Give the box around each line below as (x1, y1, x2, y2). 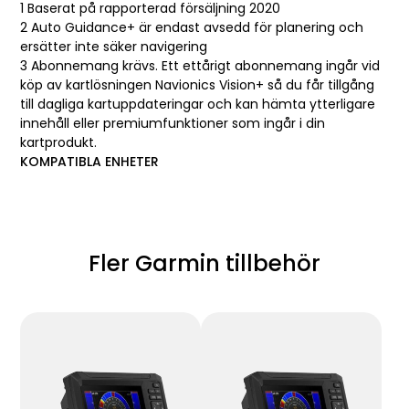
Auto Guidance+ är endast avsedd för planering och (31, 18, 364, 37)
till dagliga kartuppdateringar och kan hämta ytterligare (20, 95, 376, 114)
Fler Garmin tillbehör (89, 248, 320, 279)
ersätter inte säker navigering (20, 37, 208, 57)
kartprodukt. (20, 133, 98, 152)
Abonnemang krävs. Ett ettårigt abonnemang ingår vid (31, 57, 381, 76)
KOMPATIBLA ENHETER (20, 152, 160, 172)
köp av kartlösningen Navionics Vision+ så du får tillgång (20, 76, 375, 95)
